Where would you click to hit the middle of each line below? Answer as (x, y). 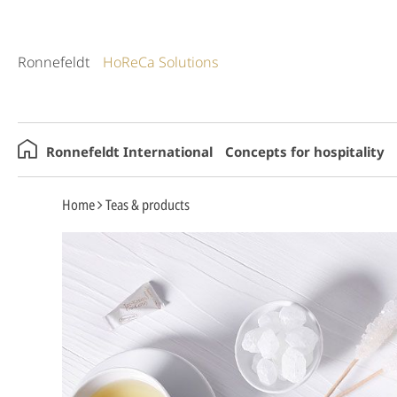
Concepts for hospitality (305, 151)
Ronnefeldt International (129, 151)
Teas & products (148, 205)
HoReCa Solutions (161, 62)
